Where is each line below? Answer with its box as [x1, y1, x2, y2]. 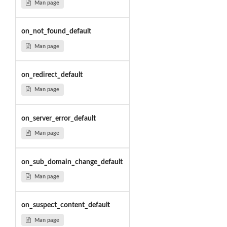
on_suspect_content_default [21, 202, 110, 209]
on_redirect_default [21, 71, 83, 79]
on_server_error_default [21, 115, 96, 122]
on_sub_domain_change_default [21, 158, 123, 166]
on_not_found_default [21, 28, 91, 35]
